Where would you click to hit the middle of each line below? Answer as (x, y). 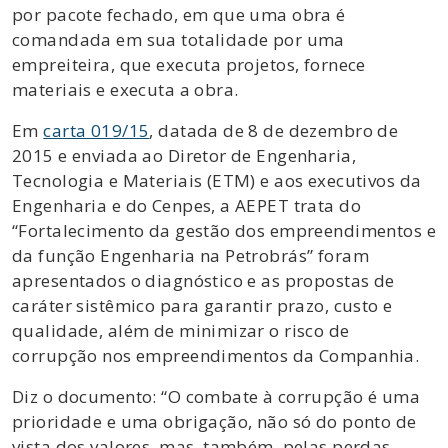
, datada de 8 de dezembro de (274, 130)
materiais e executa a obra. (125, 89)
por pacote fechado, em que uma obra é (179, 14)
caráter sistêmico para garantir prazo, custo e (202, 305)
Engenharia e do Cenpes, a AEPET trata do (186, 205)
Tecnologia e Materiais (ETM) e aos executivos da (217, 180)
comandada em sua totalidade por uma (178, 39)
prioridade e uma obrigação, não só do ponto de (214, 421)
